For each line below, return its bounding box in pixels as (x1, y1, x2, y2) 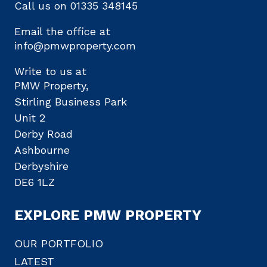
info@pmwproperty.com (14, 39, 136, 52)
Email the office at (14, 25, 110, 38)
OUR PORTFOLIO (14, 237, 103, 250)
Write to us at (14, 65, 86, 78)
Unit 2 (14, 111, 45, 125)
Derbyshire (14, 160, 69, 173)
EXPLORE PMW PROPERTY (14, 207, 201, 224)
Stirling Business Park (14, 95, 127, 108)
